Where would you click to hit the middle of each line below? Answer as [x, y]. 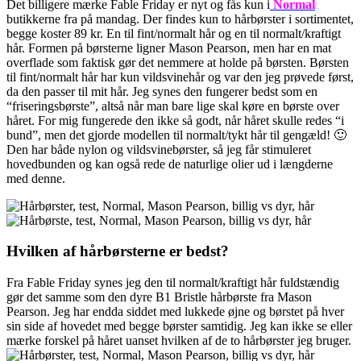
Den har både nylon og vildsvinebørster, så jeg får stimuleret [159, 149]
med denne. [36, 178]
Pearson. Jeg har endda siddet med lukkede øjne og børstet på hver [175, 311]
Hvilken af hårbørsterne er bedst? [118, 251]
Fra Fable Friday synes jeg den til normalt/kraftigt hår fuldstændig [173, 282]
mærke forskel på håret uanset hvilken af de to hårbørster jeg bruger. [180, 340]
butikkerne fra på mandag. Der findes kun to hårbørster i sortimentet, [180, 19]
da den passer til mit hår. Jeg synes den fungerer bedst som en [162, 91]
